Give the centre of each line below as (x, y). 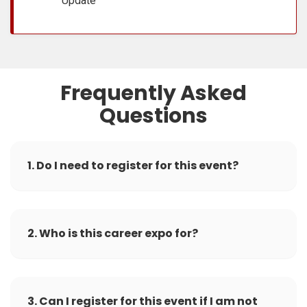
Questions (153, 115)
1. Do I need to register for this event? (133, 165)
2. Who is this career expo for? (113, 233)
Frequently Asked (153, 93)
